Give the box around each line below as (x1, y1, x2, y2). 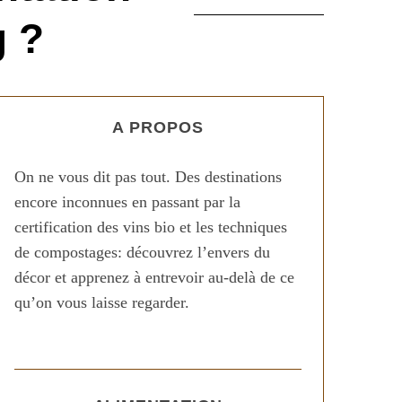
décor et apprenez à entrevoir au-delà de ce (14, 268, 294, 286)
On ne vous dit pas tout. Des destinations (14, 168, 282, 186)
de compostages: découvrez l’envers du (14, 243, 270, 261)
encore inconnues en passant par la (14, 193, 240, 211)
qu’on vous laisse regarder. (14, 293, 189, 311)
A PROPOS (112, 118, 204, 136)
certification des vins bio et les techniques (14, 218, 287, 236)
